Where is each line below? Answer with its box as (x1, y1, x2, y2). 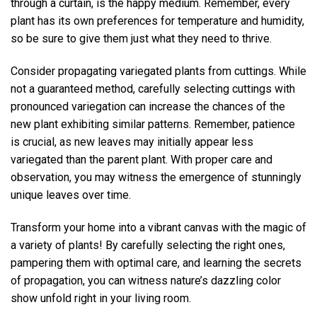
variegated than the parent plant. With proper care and (11, 152, 272, 166)
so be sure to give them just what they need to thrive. (11, 32, 272, 46)
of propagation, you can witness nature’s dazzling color (11, 273, 281, 287)
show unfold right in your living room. (11, 291, 191, 305)
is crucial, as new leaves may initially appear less (11, 134, 253, 149)
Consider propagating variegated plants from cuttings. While (11, 64, 306, 78)
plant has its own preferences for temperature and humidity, (11, 14, 304, 28)
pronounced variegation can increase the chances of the (11, 99, 285, 113)
